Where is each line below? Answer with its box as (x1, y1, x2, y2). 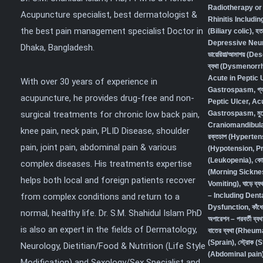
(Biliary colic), (207, 27, 254, 35)
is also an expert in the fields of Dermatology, (21, 224, 197, 235)
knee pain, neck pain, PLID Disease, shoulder (21, 126, 190, 136)
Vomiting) (207, 180, 239, 188)
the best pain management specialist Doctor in (21, 26, 203, 36)
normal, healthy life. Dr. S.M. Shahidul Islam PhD (21, 208, 202, 218)
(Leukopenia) (207, 156, 251, 164)
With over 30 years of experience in (21, 76, 157, 87)
